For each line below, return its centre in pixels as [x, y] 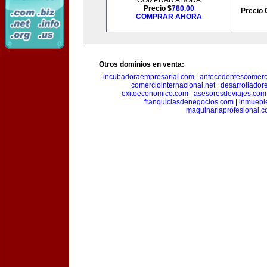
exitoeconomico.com [155, 94]
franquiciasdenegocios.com [189, 102]
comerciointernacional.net [173, 85]
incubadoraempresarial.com [149, 77]
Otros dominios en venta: [142, 64]
